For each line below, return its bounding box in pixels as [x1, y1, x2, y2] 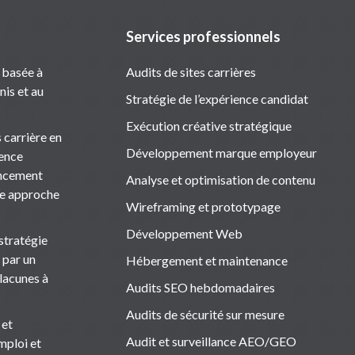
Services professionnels [125, 27, 281, 45]
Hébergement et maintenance [125, 252, 288, 268]
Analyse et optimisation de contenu [125, 171, 315, 187]
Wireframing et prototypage [125, 198, 281, 214]
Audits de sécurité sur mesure [125, 306, 284, 322]
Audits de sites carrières [125, 63, 256, 79]
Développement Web [125, 225, 242, 241]
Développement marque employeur [125, 144, 317, 160]
